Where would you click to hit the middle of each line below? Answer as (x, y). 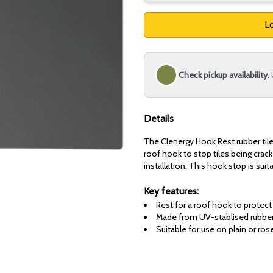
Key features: (171, 191)
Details (159, 119)
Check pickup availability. (224, 75)
